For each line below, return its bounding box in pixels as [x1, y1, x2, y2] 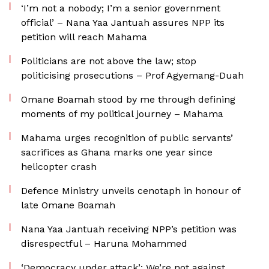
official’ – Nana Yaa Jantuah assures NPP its [21, 17, 225, 28]
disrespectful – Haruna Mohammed [21, 238, 187, 249]
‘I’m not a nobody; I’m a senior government [21, 2, 220, 14]
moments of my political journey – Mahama [21, 108, 223, 119]
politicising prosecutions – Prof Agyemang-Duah [21, 70, 244, 81]
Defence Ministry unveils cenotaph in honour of [21, 185, 240, 196]
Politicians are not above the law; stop [21, 55, 196, 67]
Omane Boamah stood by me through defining [21, 94, 235, 105]
